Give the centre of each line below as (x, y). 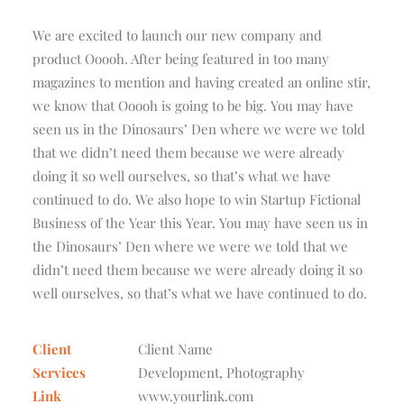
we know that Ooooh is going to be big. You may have (193, 106)
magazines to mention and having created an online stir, (202, 82)
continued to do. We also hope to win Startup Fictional (197, 199)
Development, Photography (221, 372)
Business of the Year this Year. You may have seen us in (200, 223)
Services (59, 372)
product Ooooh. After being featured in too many (181, 59)
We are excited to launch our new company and (177, 35)
